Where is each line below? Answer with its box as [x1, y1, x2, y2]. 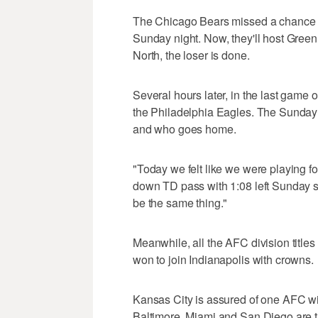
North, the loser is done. [133, 47, 250, 64]
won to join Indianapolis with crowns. [133, 251, 314, 268]
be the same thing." [133, 194, 228, 212]
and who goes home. [133, 121, 236, 138]
